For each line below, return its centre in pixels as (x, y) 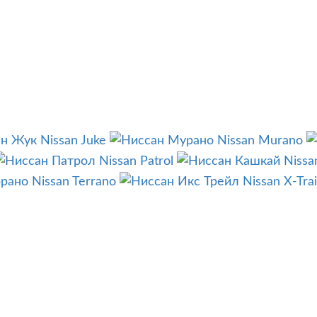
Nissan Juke (73, 141)
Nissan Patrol (136, 162)
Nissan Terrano (74, 182)
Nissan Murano (260, 141)
